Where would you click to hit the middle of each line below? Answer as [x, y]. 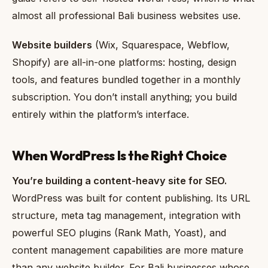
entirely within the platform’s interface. [100, 114]
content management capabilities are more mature [128, 250]
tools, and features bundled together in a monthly [126, 79]
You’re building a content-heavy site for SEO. [119, 181]
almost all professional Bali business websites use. [126, 16]
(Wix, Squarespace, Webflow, [161, 45]
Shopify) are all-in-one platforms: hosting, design [124, 62]
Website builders [52, 45]
